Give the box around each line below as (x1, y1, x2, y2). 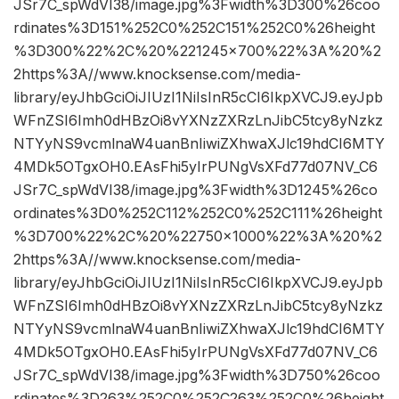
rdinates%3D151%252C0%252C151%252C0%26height (13, 19, 375, 37)
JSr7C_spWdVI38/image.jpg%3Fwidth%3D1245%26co (13, 181, 378, 199)
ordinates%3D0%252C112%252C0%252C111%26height (13, 204, 382, 223)
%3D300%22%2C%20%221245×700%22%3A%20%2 (13, 42, 381, 61)
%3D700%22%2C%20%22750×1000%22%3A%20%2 (13, 227, 382, 246)
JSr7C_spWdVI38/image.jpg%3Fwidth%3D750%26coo (13, 366, 380, 385)
